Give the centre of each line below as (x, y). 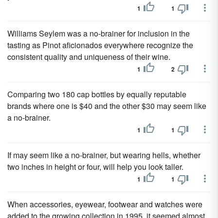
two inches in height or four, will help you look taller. (95, 167)
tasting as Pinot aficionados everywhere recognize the (100, 45)
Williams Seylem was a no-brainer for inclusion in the (99, 33)
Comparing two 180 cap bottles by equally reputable (97, 94)
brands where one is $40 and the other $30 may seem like (107, 106)
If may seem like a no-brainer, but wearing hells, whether (104, 155)
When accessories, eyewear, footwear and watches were (105, 204)
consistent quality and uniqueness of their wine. (89, 57)
